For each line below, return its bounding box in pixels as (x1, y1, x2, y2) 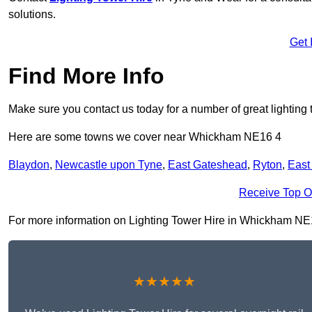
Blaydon (8, 159, 49, 171)
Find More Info (8, 63, 164, 89)
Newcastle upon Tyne (55, 159, 162, 171)
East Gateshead (168, 159, 247, 171)
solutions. (8, 8, 56, 21)
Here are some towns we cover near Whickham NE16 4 (8, 131, 281, 143)
